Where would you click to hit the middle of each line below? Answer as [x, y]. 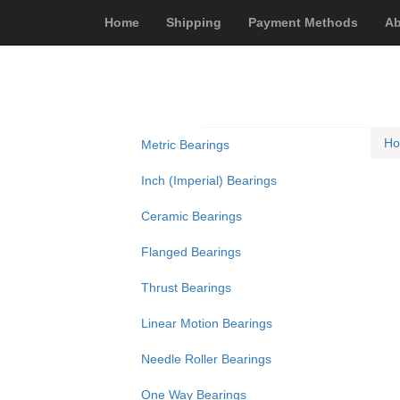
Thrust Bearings [186, 287]
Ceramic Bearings [191, 216]
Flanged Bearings [191, 252]
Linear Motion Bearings [206, 323]
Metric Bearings [185, 145]
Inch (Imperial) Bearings [208, 180]
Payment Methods [303, 22]
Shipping [194, 22]
